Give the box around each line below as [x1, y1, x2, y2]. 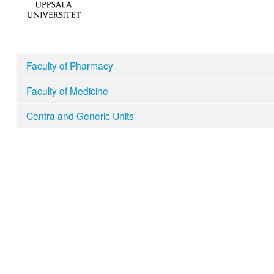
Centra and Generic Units [26, 109, 134, 123]
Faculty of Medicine [26, 84, 108, 98]
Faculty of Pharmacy [26, 59, 113, 73]
